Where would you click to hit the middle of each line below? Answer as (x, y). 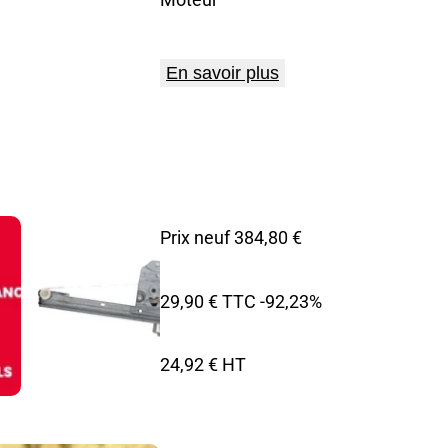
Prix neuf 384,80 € (231, 236)
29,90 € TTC (208, 300)
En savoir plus (222, 73)
